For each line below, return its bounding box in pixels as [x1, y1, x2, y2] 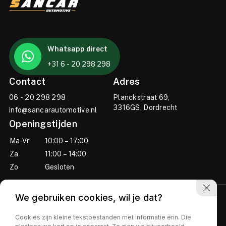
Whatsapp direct [47, 44, 107, 53]
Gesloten [45, 162, 74, 172]
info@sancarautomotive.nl [9, 105, 97, 115]
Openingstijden [9, 118, 78, 130]
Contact [9, 76, 46, 87]
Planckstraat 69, [113, 93, 170, 102]
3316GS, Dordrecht [113, 103, 178, 112]
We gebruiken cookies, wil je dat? [15, 192, 163, 203]
